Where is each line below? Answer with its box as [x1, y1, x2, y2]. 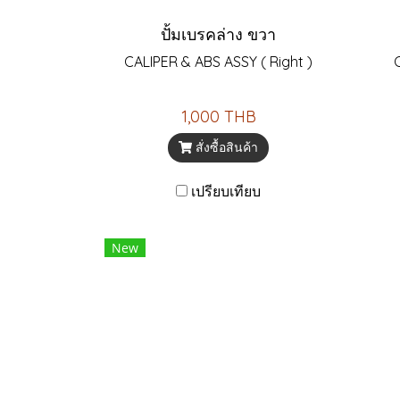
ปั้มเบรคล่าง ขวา [161, 24, 276, 45]
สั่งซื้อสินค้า [196, 139, 259, 155]
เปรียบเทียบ [191, 182, 261, 200]
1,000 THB [180, 106, 256, 127]
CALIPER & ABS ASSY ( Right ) [124, 53, 312, 71]
